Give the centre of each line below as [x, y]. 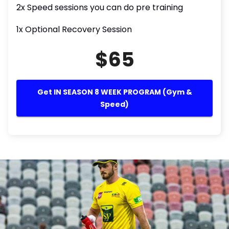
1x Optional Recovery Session [74, 29]
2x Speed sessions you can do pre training [100, 7]
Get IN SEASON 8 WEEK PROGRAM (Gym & [114, 92]
